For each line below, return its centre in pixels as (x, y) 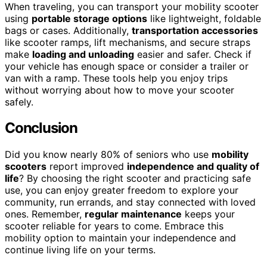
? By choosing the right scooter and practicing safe (135, 178)
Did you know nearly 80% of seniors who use (108, 155)
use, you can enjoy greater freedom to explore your (122, 190)
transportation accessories (195, 30)
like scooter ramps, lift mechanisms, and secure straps (128, 42)
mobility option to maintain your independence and (120, 238)
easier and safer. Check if (193, 54)
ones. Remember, (45, 214)
